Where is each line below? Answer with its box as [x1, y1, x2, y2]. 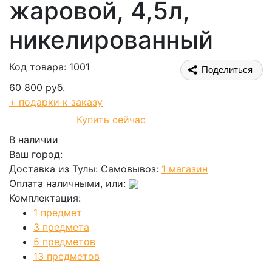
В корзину [17, 114, 66, 127]
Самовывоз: [101, 162, 161, 175]
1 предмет [33, 206, 82, 219]
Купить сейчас [76, 114, 146, 126]
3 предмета [33, 220, 89, 233]
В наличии [9, 133, 58, 146]
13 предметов [33, 250, 100, 262]
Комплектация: [9, 191, 81, 204]
